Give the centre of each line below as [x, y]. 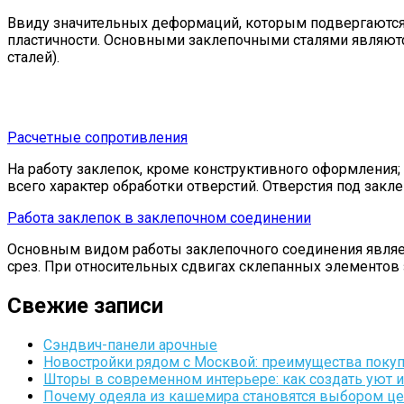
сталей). [33, 58]
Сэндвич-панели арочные [130, 344]
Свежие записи [85, 306]
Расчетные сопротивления [97, 138]
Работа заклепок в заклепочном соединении [159, 218]
